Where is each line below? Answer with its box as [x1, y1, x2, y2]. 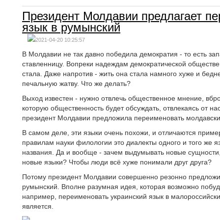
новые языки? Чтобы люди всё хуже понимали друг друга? [22, 158, 212, 166]
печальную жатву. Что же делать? [22, 80, 131, 87]
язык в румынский [22, 21, 120, 34]
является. [22, 202, 54, 210]
